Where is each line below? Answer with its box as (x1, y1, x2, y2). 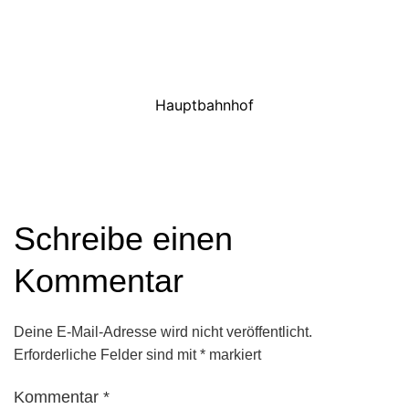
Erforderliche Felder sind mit (14, 346, 200, 362)
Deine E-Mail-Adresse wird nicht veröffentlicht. (14, 323, 312, 340)
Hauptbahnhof (155, 95, 254, 114)
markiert (205, 346, 261, 362)
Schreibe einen (14, 219, 233, 257)
